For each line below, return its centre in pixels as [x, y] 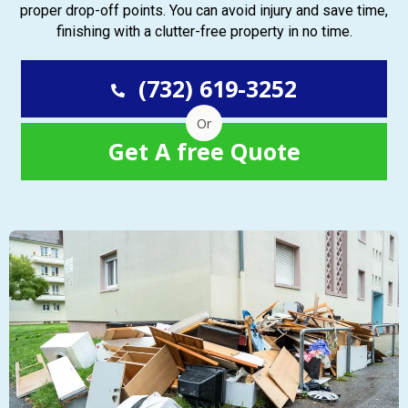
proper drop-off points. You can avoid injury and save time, [204, 10]
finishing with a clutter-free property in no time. [204, 31]
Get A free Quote [204, 151]
